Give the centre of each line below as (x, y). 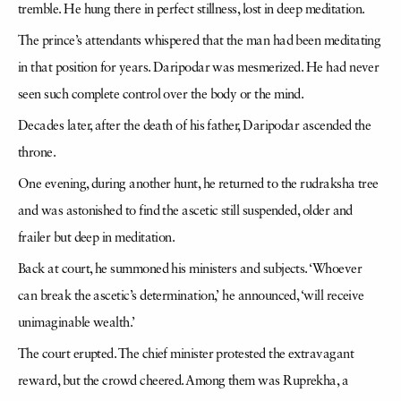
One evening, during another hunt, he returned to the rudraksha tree (198, 185)
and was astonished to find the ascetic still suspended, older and (185, 212)
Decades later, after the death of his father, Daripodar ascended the (195, 127)
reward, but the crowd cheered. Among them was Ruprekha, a (183, 382)
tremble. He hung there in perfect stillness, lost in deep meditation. (192, 10)
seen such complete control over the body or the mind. (161, 95)
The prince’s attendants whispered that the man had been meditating (200, 42)
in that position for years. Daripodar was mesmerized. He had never (199, 68)
